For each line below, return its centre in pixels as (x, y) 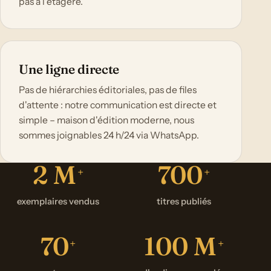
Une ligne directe (69, 69)
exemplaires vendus (58, 202)
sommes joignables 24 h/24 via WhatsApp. (109, 135)
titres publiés (184, 202)
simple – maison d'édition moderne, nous (107, 120)
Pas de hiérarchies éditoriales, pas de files (108, 90)
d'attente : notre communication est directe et (118, 105)
